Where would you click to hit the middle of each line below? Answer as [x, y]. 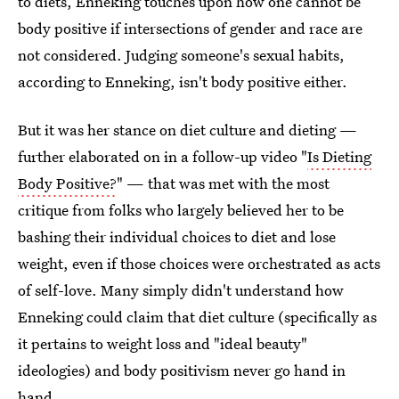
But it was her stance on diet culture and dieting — [187, 130]
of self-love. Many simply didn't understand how [181, 290]
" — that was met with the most [223, 183]
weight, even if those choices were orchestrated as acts [199, 263]
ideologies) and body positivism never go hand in [182, 370]
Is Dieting [339, 156]
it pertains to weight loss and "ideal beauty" [163, 343]
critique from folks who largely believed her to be [181, 210]
